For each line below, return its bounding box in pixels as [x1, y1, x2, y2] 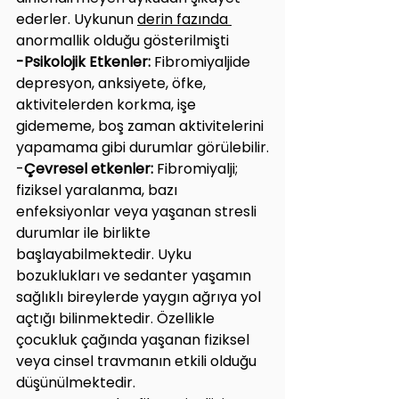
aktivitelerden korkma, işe [16, 94, 199, 115]
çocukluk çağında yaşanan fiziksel [16, 329, 253, 350]
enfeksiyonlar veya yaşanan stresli [16, 200, 260, 222]
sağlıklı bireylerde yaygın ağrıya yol [16, 286, 265, 307]
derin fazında [137, 8, 232, 29]
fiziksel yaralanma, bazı [16, 179, 181, 200]
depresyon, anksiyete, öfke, [16, 72, 209, 94]
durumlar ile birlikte [16, 222, 154, 243]
